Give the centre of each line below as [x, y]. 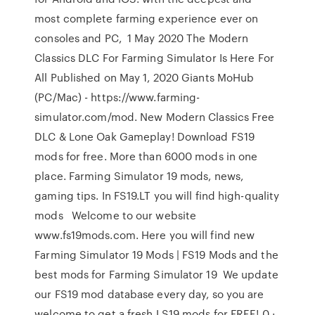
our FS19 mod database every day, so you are [149, 294]
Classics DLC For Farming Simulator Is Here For [154, 58]
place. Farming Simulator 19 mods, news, [139, 176]
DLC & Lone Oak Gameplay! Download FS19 [145, 136]
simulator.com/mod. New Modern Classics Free [155, 117]
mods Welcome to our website [116, 215]
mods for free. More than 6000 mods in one [146, 156]
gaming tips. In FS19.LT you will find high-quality [157, 195]
